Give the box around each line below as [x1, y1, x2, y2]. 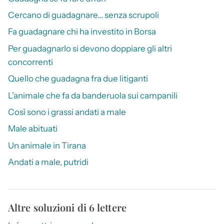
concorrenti [8, 56, 53, 67]
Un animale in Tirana [8, 140, 86, 150]
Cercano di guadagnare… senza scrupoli [8, 9, 159, 20]
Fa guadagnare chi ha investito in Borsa [8, 26, 156, 37]
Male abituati [8, 123, 57, 134]
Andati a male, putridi [8, 157, 88, 167]
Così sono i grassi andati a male [8, 106, 126, 117]
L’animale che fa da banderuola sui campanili [8, 90, 177, 100]
